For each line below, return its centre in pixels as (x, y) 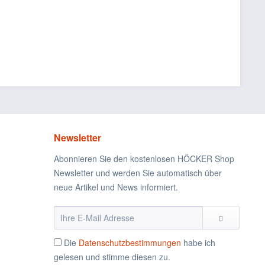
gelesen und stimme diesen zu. (112, 257)
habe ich (198, 243)
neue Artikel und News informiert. (116, 187)
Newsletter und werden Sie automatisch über (138, 173)
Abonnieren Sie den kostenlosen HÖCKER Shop (144, 159)
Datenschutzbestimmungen (130, 243)
